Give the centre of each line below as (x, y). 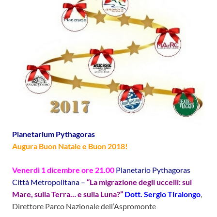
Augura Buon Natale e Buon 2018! (70, 146)
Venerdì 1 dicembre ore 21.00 (64, 170)
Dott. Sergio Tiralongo (163, 194)
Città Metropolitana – (49, 182)
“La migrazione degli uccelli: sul (139, 182)
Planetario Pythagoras (153, 170)
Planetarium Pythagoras (54, 134)
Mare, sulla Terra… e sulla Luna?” (68, 194)
